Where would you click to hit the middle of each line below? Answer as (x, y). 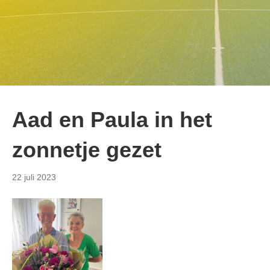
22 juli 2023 (34, 177)
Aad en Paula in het (112, 120)
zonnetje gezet (87, 150)
